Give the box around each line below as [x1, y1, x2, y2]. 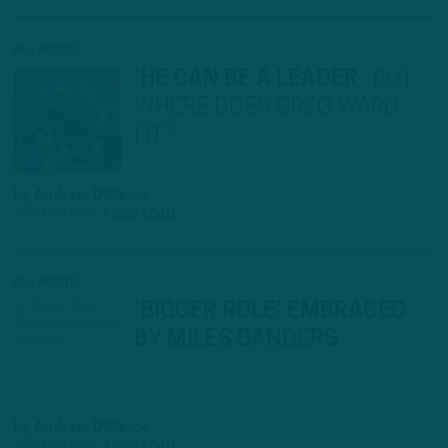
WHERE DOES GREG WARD [134, 95, 399, 120]
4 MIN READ [101, 207, 175, 223]
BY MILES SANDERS [134, 328, 338, 353]
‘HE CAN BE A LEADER [134, 67, 358, 92]
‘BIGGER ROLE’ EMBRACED [134, 300, 406, 325]
